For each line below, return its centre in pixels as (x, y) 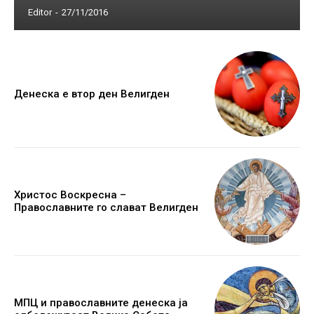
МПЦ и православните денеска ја (101, 302)
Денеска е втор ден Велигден (92, 94)
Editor (40, 12)
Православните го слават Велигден (106, 208)
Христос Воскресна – (70, 195)
